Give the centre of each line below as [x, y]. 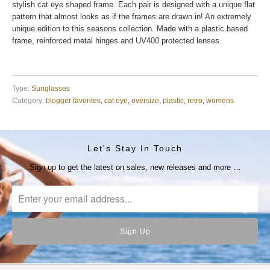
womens [220, 101]
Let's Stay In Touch [135, 149]
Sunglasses [51, 89]
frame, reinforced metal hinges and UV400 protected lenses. [117, 41]
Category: [28, 101]
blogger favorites [73, 101]
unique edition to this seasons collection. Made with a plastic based [130, 29]
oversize [145, 101]
